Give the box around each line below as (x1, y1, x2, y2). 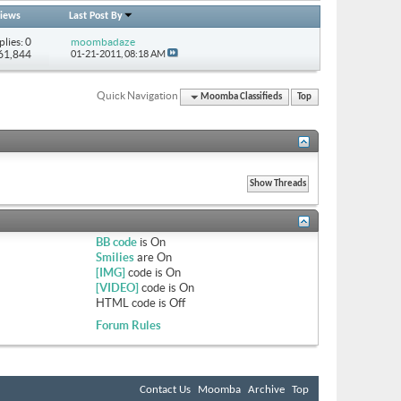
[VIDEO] (95, 280, 139, 294)
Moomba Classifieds (200, 91, 283, 102)
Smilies (95, 250, 134, 264)
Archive (248, 383, 285, 396)
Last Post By (69, 10, 124, 21)
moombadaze (70, 35, 135, 47)
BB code (95, 235, 137, 249)
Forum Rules (95, 318, 161, 332)
